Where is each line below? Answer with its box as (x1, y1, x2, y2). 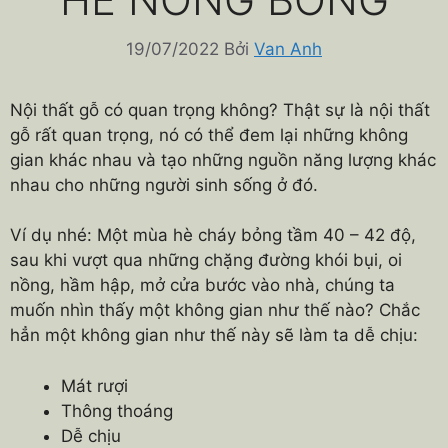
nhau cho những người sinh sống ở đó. (10, 174, 318, 195)
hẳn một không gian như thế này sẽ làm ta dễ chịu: (10, 325, 418, 345)
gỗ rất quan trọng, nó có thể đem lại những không (10, 124, 408, 145)
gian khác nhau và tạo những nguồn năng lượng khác (10, 149, 436, 170)
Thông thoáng (61, 400, 173, 421)
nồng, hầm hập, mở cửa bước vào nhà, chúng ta (10, 275, 395, 295)
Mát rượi (61, 375, 128, 396)
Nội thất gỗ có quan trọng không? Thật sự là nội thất (10, 99, 430, 120)
